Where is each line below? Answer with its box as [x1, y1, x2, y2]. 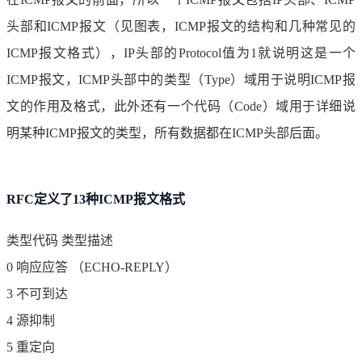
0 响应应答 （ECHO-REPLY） [6, 260, 178, 275]
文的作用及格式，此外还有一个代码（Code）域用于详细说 [6, 99, 356, 114]
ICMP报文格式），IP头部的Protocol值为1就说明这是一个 [6, 46, 356, 61]
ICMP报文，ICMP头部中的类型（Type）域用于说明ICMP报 [6, 73, 356, 87]
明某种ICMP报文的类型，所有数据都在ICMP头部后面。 [6, 126, 328, 141]
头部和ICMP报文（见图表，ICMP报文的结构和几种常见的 [6, 19, 356, 34]
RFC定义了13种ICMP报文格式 [6, 192, 185, 207]
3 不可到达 [6, 287, 68, 301]
